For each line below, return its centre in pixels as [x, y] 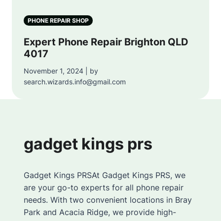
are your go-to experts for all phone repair [104, 187]
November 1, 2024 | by [61, 71]
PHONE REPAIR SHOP [58, 20]
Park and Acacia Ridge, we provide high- [100, 212]
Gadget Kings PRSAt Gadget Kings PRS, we [105, 175]
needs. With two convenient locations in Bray [108, 200]
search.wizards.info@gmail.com [75, 81]
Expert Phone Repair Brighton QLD [106, 42]
